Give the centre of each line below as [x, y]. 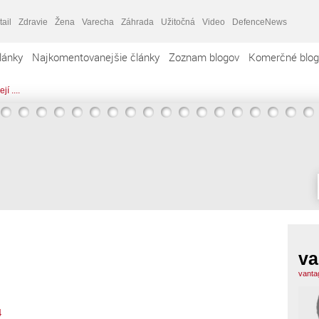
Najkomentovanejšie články [96, 57]
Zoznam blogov [204, 57]
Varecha [98, 22]
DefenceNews [260, 22]
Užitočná [178, 22]
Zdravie [33, 22]
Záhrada [137, 22]
